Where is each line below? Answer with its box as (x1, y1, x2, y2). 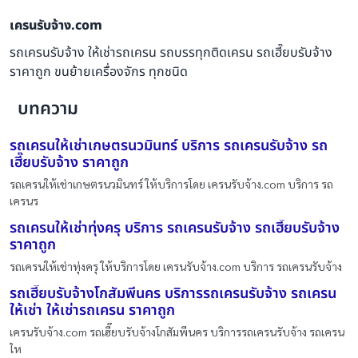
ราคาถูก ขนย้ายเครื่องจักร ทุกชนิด (10, 62, 188, 82)
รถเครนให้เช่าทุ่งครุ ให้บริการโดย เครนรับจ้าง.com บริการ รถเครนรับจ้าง (10, 259, 342, 274)
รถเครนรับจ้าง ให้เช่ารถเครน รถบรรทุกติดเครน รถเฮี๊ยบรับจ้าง (10, 43, 332, 63)
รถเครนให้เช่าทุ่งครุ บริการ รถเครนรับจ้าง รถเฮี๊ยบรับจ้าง (10, 217, 340, 240)
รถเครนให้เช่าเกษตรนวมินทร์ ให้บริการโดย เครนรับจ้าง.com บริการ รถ (10, 177, 333, 192)
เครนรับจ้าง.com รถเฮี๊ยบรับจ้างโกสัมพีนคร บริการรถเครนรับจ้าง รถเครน (10, 324, 344, 340)
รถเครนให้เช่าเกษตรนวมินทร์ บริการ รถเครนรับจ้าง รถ (10, 135, 328, 157)
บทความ (18, 96, 78, 123)
